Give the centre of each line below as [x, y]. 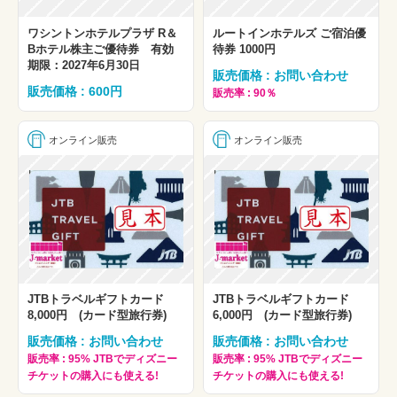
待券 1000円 [244, 49]
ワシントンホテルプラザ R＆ [102, 33]
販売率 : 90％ [245, 93]
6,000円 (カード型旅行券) [282, 315]
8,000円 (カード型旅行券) [97, 315]
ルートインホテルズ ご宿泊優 [289, 33]
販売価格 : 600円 [75, 91]
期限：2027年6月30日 [84, 65]
